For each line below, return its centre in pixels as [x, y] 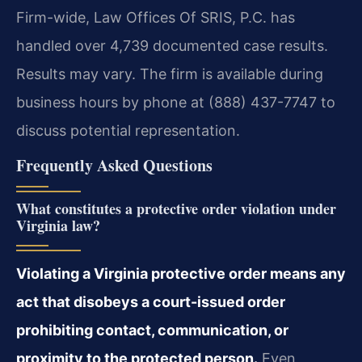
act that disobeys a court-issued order [151, 302]
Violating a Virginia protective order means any [181, 274]
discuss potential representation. [128, 131]
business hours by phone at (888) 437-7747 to [176, 103]
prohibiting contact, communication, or [152, 330]
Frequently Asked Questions [114, 166]
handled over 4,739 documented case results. [172, 46]
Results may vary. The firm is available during [170, 74]
